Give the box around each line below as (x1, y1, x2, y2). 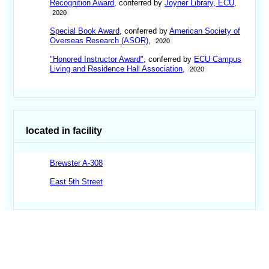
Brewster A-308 (50, 159, 103, 168)
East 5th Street (50, 177, 103, 186)
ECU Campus (194, 55, 242, 64)
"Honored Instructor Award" (50, 55, 144, 64)
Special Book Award (50, 26, 120, 36)
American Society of (169, 26, 241, 36)
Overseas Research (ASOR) (50, 36, 149, 46)
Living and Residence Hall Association (50, 64, 183, 74)
